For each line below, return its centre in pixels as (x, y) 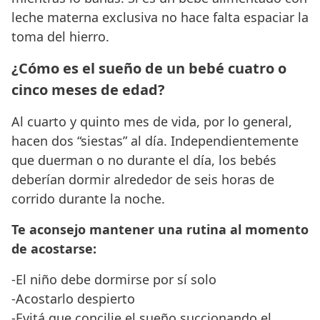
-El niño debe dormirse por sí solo (114, 279)
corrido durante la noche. (88, 198)
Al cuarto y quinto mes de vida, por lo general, (152, 121)
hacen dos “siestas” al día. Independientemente (155, 140)
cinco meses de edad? (88, 89)
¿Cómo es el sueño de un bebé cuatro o (149, 68)
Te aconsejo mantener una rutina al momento (160, 229)
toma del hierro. (60, 36)
